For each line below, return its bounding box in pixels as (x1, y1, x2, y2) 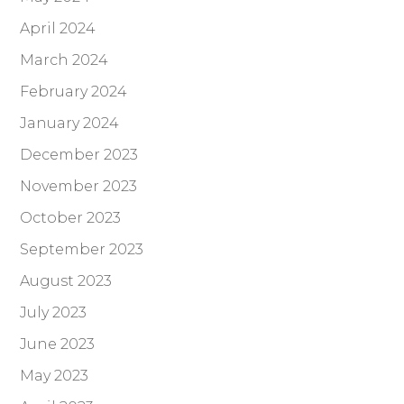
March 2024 (20, 51, 109, 69)
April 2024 (20, 20, 96, 38)
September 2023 (20, 241, 144, 259)
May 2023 (20, 367, 89, 385)
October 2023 (20, 209, 122, 227)
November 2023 (20, 178, 138, 196)
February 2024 (20, 83, 128, 101)
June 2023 (20, 335, 96, 353)
